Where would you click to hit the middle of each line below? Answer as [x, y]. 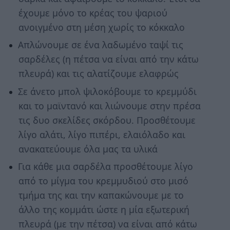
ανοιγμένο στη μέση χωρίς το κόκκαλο [101, 27]
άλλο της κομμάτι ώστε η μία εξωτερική [104, 210]
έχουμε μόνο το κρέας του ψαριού [93, 13]
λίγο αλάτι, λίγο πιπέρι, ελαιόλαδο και [102, 134]
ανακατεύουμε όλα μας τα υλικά [88, 149]
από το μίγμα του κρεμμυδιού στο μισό [103, 181]
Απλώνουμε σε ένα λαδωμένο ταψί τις [100, 45]
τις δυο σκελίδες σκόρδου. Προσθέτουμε [107, 120]
